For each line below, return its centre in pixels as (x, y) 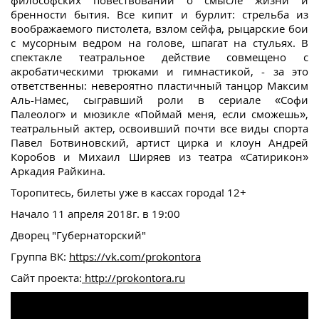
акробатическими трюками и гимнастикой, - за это (159, 72)
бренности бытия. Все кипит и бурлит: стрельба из (159, 15)
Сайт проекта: (46, 278)
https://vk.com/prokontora (135, 257)
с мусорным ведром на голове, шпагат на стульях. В (159, 43)
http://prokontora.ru (134, 278)
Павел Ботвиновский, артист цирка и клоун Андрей (159, 143)
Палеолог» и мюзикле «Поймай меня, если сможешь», (159, 114)
